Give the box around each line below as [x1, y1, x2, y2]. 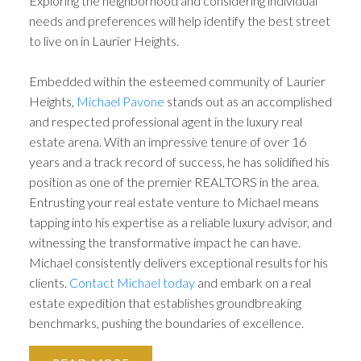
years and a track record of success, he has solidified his [28, 153, 330, 169]
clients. [28, 274, 69, 290]
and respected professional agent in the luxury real [28, 113, 302, 129]
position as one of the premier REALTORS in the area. [28, 173, 319, 189]
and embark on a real [194, 274, 311, 290]
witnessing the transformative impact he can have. [28, 234, 301, 250]
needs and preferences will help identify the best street [28, 12, 330, 28]
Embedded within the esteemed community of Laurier [28, 73, 326, 89]
